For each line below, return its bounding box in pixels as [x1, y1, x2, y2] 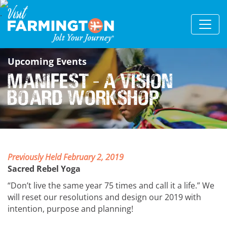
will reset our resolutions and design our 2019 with [8, 192, 201, 203]
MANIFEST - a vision [8, 67, 173, 95]
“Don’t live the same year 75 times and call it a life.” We [8, 180, 214, 191]
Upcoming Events [8, 55, 87, 67]
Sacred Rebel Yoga [8, 163, 81, 174]
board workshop [8, 84, 160, 111]
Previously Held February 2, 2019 [8, 152, 124, 163]
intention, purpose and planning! [8, 203, 133, 214]
